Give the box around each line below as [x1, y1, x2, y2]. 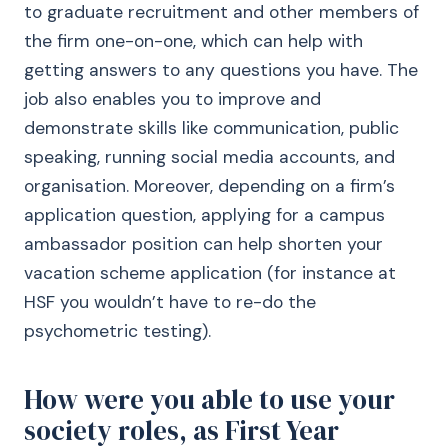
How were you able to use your [24, 381, 395, 418]
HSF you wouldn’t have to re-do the [24, 291, 316, 313]
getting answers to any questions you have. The [24, 59, 418, 81]
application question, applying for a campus [24, 204, 385, 226]
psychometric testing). [24, 320, 211, 342]
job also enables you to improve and [24, 88, 321, 110]
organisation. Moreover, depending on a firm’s [24, 175, 395, 197]
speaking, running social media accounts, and [24, 146, 395, 168]
